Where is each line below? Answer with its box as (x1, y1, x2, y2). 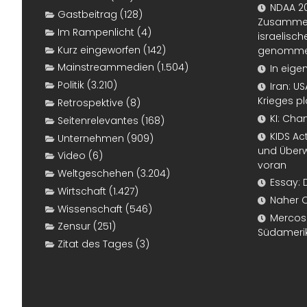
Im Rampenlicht (58, 25, 134, 39)
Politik (58, 78, 84, 93)
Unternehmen (58, 131, 124, 145)
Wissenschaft (58, 201, 123, 216)
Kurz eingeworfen (58, 42, 140, 57)
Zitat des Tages (58, 237, 133, 251)
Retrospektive (58, 95, 123, 110)
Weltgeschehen (58, 167, 134, 181)
